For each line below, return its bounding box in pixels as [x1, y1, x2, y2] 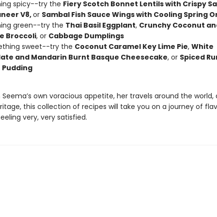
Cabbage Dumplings [48, 31, 124, 41]
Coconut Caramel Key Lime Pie [74, 42, 188, 51]
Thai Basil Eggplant [65, 20, 136, 30]
